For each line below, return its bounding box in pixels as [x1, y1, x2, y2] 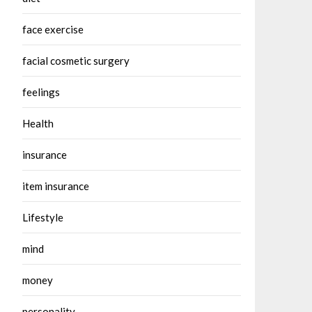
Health [22, 117, 54, 130]
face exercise [22, 23, 84, 36]
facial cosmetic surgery [22, 54, 130, 67]
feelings [22, 86, 60, 98]
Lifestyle [22, 211, 63, 224]
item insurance [22, 180, 89, 192]
